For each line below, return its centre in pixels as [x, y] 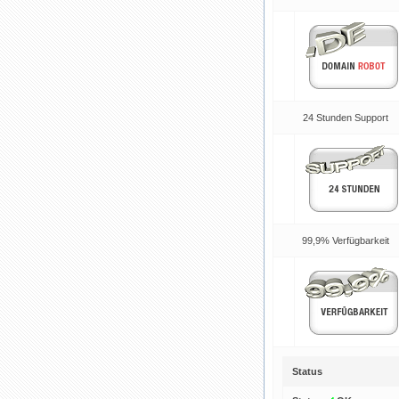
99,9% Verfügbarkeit [344, 240]
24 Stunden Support [344, 118]
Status [307, 371]
